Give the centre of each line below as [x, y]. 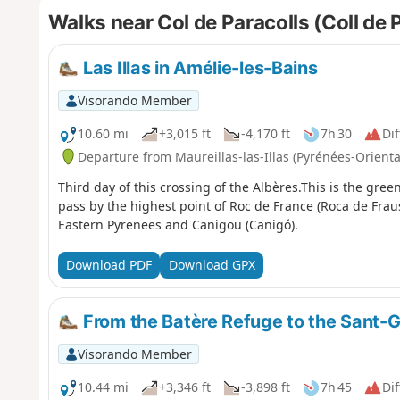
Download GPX [212, 265]
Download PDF [108, 265]
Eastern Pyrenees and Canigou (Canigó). [178, 224]
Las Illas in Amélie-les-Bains [198, 67]
